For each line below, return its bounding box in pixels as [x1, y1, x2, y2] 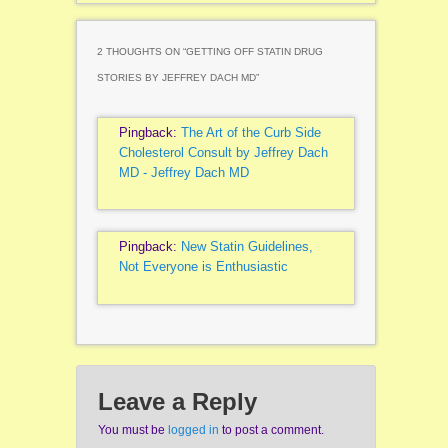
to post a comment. [218, 422, 324, 437]
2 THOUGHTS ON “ [96, 45, 186, 57]
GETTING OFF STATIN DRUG [185, 45, 323, 57]
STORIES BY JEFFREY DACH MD [96, 71, 256, 83]
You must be [97, 422, 168, 437]
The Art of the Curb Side [180, 124, 321, 140]
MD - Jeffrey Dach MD [118, 164, 249, 180]
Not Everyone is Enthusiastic [118, 259, 288, 275]
